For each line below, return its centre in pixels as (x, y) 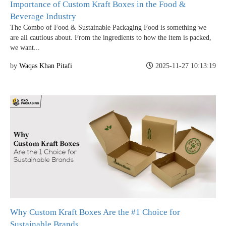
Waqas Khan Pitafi (46, 66)
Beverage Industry (43, 16)
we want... (25, 47)
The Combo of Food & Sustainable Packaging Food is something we (108, 27)
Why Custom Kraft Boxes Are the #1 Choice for (95, 212)
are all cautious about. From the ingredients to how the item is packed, (111, 37)
